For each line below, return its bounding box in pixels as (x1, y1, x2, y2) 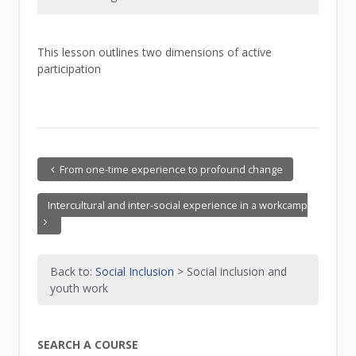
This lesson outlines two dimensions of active (37, 44, 273, 60)
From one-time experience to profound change (60, 162, 284, 176)
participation (37, 61, 102, 77)
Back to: (50, 264, 96, 280)
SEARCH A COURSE (37, 336, 139, 352)
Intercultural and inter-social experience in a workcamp (47, 198, 308, 212)
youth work (50, 281, 109, 296)
